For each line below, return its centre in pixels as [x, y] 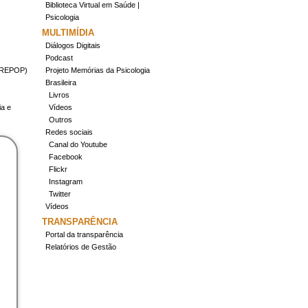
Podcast [59, 58]
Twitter [60, 194]
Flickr [58, 169]
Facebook [66, 157]
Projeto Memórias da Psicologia [98, 70]
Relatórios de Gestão [81, 247]
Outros [60, 120]
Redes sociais [69, 132]
